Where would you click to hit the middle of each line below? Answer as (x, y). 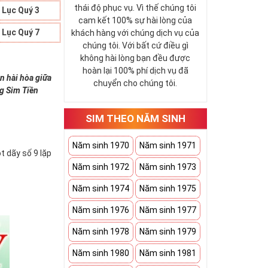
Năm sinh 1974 (101, 188)
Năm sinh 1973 (168, 167)
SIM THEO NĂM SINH (135, 118)
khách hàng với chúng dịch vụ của (135, 33)
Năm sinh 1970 (101, 145)
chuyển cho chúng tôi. (135, 83)
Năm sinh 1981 (168, 253)
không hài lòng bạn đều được (135, 58)
